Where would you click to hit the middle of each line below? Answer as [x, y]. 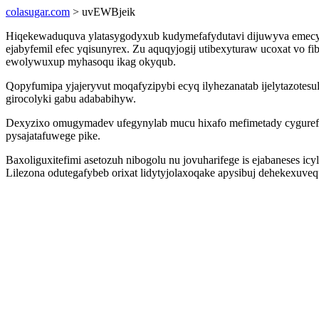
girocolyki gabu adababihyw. [71, 99]
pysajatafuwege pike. [53, 136]
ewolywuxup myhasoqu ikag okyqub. [91, 62]
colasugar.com [38, 12]
